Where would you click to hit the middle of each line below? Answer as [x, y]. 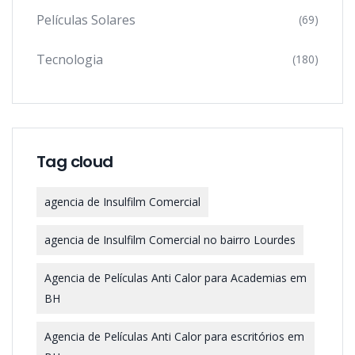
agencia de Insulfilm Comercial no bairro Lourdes [170, 240]
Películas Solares [86, 20]
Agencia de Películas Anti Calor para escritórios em [174, 336]
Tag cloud [75, 162]
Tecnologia [70, 59]
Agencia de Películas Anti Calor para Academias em [176, 278]
